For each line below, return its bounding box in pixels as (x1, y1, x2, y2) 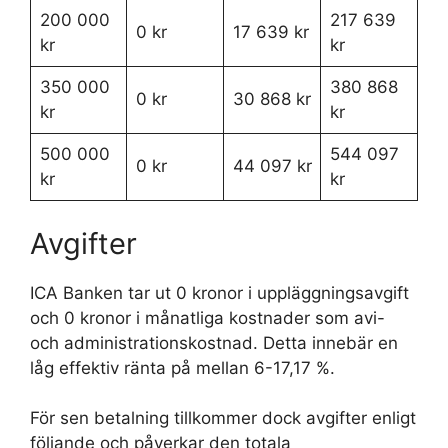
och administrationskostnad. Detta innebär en (30, 332, 398, 353)
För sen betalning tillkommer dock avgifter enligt (30, 408, 416, 428)
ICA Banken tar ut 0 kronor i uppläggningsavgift (30, 282, 409, 303)
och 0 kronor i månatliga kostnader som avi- (30, 307, 385, 328)
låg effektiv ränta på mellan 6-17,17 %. (30, 357, 335, 378)
